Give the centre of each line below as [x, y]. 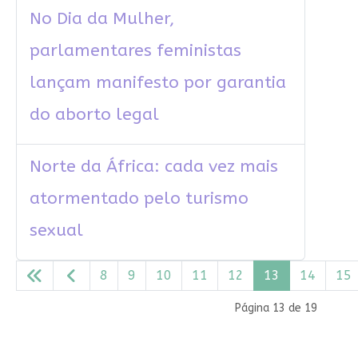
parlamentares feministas [135, 51]
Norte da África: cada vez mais [153, 167]
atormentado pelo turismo [139, 199]
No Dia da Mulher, [101, 19]
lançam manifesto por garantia [157, 83]
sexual [56, 231]
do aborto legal [94, 115]
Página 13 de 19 [276, 308]
